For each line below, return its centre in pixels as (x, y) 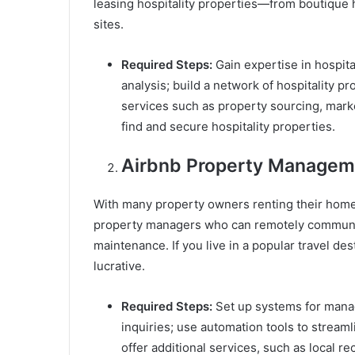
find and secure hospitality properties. (228, 127)
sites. (109, 25)
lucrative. (119, 266)
